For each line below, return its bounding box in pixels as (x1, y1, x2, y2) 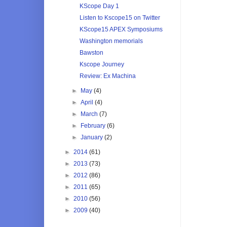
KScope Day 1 (79, 2, 119, 10)
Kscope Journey (79, 60, 124, 68)
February (81, 122, 107, 129)
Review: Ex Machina (79, 72, 136, 80)
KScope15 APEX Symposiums (79, 25, 163, 33)
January (81, 133, 105, 141)
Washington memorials (79, 37, 143, 45)
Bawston (79, 49, 103, 56)
